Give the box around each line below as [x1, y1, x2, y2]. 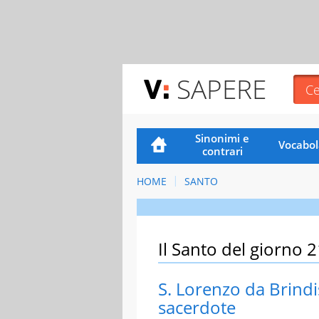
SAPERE [177, 70, 266, 107]
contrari [202, 143, 243, 158]
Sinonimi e [195, 130, 250, 145]
